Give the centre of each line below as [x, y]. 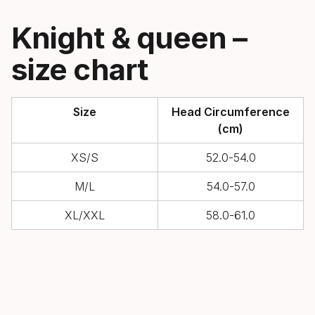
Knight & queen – [129, 38]
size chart [79, 69]
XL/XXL [85, 215]
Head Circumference [231, 112]
